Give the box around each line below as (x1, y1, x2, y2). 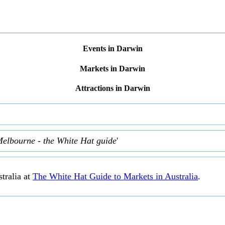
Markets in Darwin (80, 64, 145, 73)
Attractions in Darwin (75, 84, 150, 93)
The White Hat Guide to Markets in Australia (33, 171, 198, 182)
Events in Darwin (82, 44, 143, 53)
